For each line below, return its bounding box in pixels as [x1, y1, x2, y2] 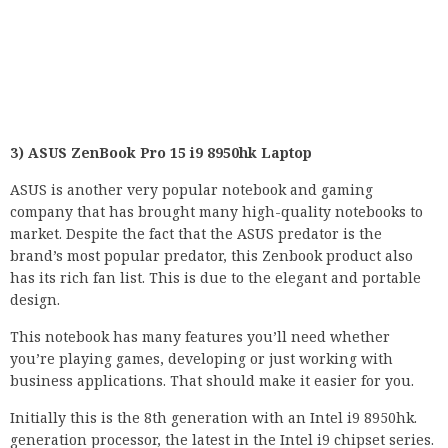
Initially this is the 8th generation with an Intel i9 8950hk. [10, 408, 417, 428]
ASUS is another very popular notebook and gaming [10, 180, 373, 200]
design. [10, 290, 60, 310]
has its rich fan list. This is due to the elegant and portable [10, 268, 421, 288]
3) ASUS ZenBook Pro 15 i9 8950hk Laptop [10, 143, 312, 163]
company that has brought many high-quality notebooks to [10, 202, 423, 222]
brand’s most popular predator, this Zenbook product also [10, 246, 413, 266]
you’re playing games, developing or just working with [10, 349, 393, 369]
